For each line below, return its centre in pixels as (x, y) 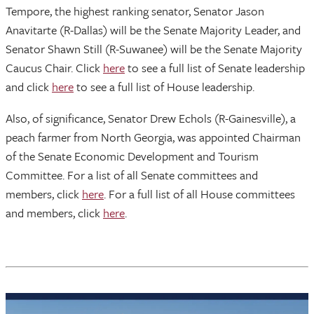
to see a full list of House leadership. (164, 86)
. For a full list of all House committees (199, 193)
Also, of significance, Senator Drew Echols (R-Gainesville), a (151, 118)
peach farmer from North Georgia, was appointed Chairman (153, 137)
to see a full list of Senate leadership (215, 67)
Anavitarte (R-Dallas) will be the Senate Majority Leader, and (153, 29)
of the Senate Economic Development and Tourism (132, 156)
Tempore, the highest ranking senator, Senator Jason (135, 11)
